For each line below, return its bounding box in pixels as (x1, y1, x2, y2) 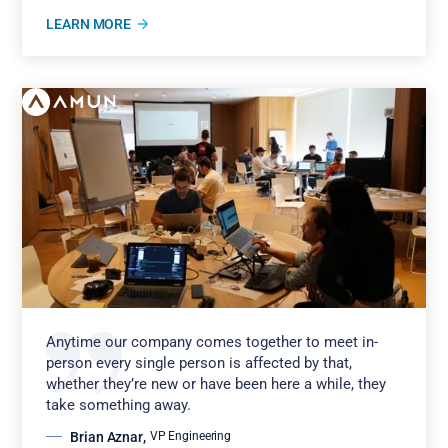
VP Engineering (149, 429, 232, 444)
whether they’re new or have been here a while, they (46, 374, 387, 393)
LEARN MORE (46, 15, 132, 32)
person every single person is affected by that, (46, 353, 353, 372)
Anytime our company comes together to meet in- (46, 332, 379, 351)
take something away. (46, 395, 192, 414)
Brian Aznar (70, 428, 143, 445)
